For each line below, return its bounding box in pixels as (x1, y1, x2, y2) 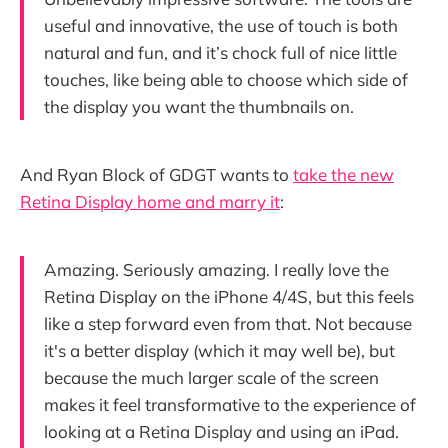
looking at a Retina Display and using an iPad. (44, 420, 399, 442)
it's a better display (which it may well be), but (44, 339, 395, 361)
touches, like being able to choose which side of (44, 68, 408, 90)
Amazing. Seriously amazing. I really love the (44, 258, 389, 280)
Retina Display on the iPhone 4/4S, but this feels (44, 285, 414, 307)
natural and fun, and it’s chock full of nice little (44, 41, 397, 63)
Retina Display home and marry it (20, 190, 280, 212)
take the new (293, 163, 394, 185)
